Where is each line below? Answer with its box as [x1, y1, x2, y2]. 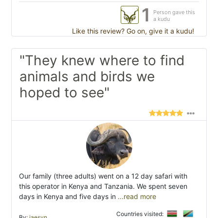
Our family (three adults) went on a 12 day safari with [19, 172, 187, 181]
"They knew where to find [19, 52, 184, 69]
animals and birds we [19, 68, 155, 85]
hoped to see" [19, 84, 109, 101]
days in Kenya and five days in [19, 192, 118, 201]
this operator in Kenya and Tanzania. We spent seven [19, 182, 187, 191]
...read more [118, 192, 156, 201]
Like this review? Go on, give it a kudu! [70, 27, 194, 36]
